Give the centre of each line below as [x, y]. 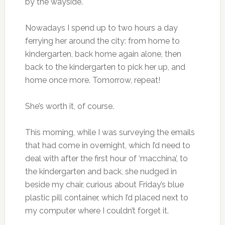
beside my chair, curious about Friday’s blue [104, 185]
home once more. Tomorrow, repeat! [92, 80]
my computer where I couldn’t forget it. [97, 211]
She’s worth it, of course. [69, 106]
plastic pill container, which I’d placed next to [106, 198]
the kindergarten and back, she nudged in [101, 172]
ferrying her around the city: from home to [102, 41]
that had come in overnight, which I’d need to [107, 145]
